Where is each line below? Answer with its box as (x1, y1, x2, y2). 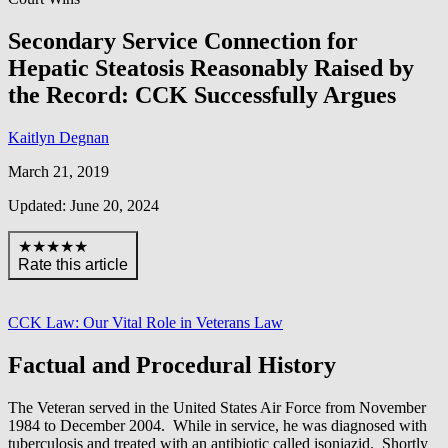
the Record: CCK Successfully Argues (8, 81, 396, 108)
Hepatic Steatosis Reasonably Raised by (8, 54, 414, 81)
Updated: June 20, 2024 (8, 196, 159, 214)
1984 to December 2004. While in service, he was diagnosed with (8, 416, 427, 434)
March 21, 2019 (8, 162, 109, 180)
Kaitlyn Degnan (8, 128, 109, 146)
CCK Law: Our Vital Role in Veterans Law (8, 313, 283, 331)
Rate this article (18, 255, 128, 273)
